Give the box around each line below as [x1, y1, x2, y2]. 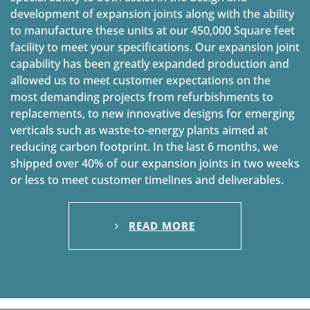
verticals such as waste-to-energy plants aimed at [10, 122, 268, 138]
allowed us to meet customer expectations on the [10, 73, 271, 89]
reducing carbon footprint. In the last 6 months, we [10, 139, 278, 155]
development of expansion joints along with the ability [10, 6, 294, 22]
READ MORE [129, 219, 195, 233]
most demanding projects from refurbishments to [10, 89, 273, 105]
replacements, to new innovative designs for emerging [10, 106, 295, 122]
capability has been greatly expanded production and [10, 56, 289, 72]
